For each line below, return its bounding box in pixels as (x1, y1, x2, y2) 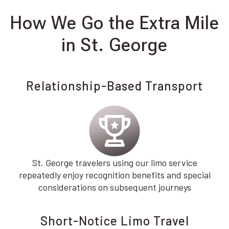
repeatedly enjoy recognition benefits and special (18, 169, 211, 180)
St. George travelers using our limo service (32, 157, 197, 168)
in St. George (61, 34, 168, 56)
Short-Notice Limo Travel (40, 213, 189, 228)
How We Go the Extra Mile (10, 12, 219, 34)
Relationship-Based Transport (26, 78, 203, 93)
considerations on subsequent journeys (38, 181, 191, 193)
